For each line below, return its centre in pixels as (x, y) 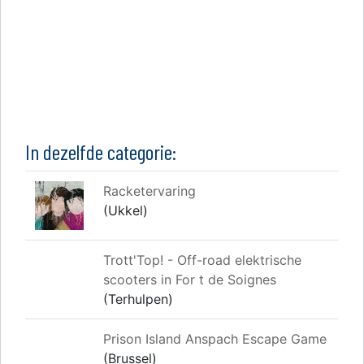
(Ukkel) (126, 211)
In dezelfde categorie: (101, 152)
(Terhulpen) (138, 299)
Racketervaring (149, 191)
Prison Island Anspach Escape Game (215, 339)
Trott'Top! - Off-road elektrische (202, 260)
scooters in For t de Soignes (190, 280)
